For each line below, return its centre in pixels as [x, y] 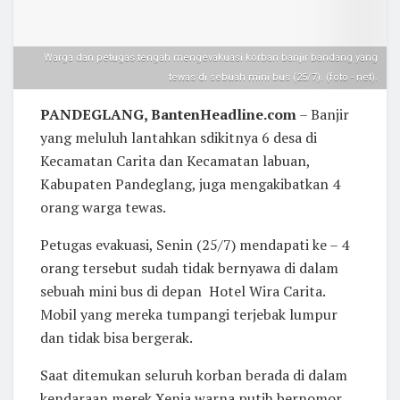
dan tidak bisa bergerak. [117, 338]
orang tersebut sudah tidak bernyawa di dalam [189, 268]
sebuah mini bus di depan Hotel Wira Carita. [183, 292]
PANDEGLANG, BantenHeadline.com [168, 115]
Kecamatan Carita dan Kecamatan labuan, [175, 161]
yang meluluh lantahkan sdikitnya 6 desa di [179, 138]
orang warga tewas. [103, 208]
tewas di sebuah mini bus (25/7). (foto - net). [273, 78]
